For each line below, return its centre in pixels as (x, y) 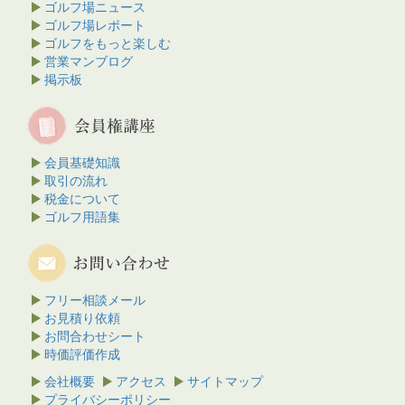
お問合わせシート (95, 336)
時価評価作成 (82, 354)
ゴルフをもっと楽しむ (108, 43)
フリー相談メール (95, 300)
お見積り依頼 (82, 318)
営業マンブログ (89, 61)
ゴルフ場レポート (95, 25)
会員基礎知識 (82, 162)
